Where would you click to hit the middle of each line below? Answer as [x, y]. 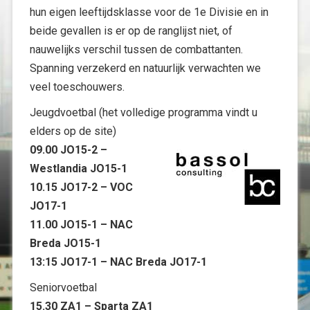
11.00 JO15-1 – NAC [81, 225]
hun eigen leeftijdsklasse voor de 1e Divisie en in [149, 12]
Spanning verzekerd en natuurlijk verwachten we [145, 68]
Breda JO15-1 [65, 243]
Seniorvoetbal [63, 288]
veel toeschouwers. [77, 87]
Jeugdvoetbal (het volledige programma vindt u [144, 112]
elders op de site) [73, 131]
